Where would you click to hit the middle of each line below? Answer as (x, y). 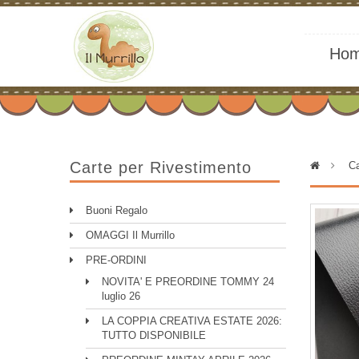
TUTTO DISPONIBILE (154, 335)
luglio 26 (121, 296)
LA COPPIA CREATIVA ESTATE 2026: (192, 321)
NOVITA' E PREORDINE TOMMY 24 (188, 282)
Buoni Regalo (117, 210)
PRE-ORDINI (116, 260)
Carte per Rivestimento (161, 167)
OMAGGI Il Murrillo (130, 235)
